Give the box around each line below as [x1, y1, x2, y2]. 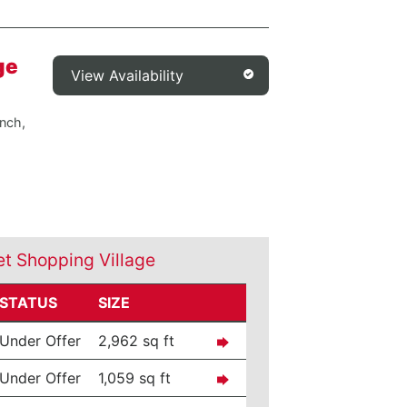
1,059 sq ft [98, 369, 172, 387]
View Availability [71, 66, 184, 84]
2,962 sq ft [98, 332, 175, 350]
